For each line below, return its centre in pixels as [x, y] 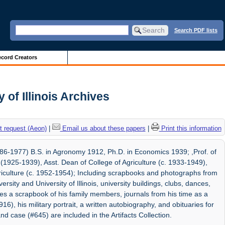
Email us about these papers [103, 128]
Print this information [190, 128]
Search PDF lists [196, 30]
